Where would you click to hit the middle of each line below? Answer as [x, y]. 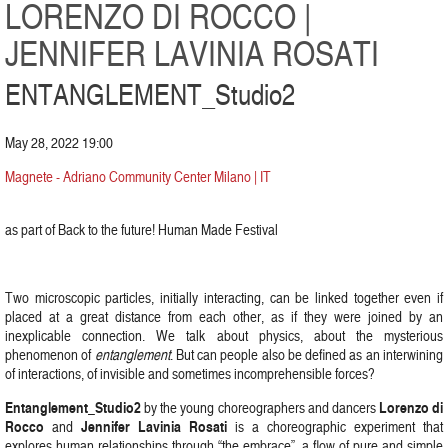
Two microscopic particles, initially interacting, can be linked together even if [224, 297]
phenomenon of [50, 354]
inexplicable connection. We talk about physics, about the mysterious [224, 335]
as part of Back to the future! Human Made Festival [141, 229]
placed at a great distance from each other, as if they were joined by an [224, 316]
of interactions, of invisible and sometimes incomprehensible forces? [190, 373]
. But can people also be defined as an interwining [306, 354]
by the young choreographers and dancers [260, 407]
